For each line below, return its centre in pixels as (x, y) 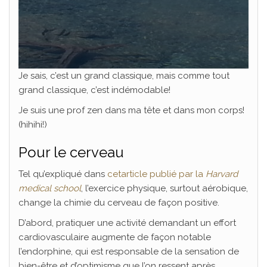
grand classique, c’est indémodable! (97, 90)
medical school (50, 189)
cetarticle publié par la (156, 174)
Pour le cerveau (71, 153)
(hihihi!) (33, 125)
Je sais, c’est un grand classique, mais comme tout (124, 76)
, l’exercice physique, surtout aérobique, (164, 189)
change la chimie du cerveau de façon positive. (119, 203)
